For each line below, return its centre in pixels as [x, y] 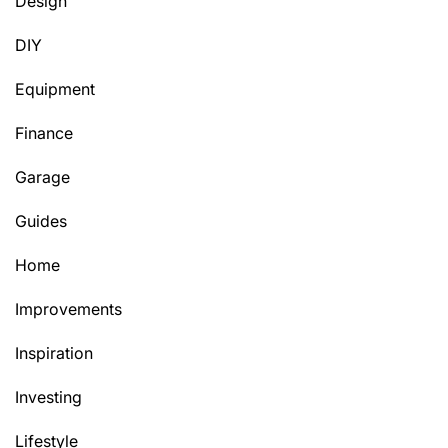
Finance [44, 132]
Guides [41, 220]
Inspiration [54, 352]
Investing [48, 396]
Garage [42, 176]
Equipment [55, 88]
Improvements [68, 308]
